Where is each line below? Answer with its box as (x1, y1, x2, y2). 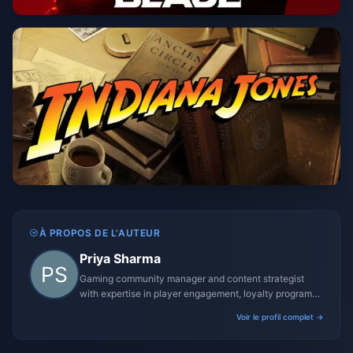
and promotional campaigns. (80, 303, 203, 314)
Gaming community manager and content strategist (80, 273, 304, 284)
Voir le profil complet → (236, 312, 324, 321)
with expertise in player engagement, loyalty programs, (80, 288, 319, 299)
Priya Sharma (80, 251, 161, 266)
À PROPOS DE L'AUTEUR (39, 227, 161, 239)
